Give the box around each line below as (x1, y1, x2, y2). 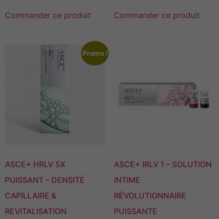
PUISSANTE (113, 206, 157, 217)
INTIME (113, 175, 140, 185)
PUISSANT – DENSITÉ (5, 175, 85, 185)
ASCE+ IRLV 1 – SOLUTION (113, 159, 212, 170)
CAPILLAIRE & (5, 191, 56, 201)
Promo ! (82, 49, 108, 57)
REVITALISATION (5, 206, 66, 217)
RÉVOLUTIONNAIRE (113, 191, 186, 201)
